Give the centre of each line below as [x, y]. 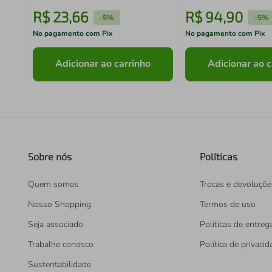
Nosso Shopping [59, 204]
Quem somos [53, 184]
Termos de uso [228, 204]
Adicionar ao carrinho [103, 64]
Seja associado [56, 224]
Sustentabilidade [59, 264]
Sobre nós [50, 156]
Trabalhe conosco [61, 244]
